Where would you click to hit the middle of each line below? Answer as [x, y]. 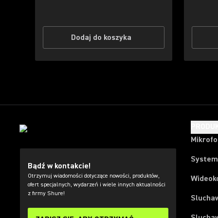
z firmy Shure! [46, 193]
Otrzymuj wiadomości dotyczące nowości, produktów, [94, 176]
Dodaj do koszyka [101, 37]
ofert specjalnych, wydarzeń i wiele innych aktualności [97, 185]
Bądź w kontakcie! [59, 166]
